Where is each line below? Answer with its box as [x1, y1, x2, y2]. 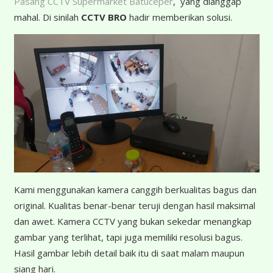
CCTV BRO [80, 11, 127, 23]
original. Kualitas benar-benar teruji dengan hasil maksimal [13, 199, 255, 211]
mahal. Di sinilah [13, 11, 81, 23]
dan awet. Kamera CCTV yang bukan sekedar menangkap [13, 214, 252, 227]
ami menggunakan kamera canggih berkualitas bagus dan [19, 183, 257, 196]
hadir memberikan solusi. [126, 11, 232, 23]
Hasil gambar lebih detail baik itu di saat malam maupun [13, 246, 244, 259]
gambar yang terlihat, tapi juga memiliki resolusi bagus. [13, 230, 243, 243]
